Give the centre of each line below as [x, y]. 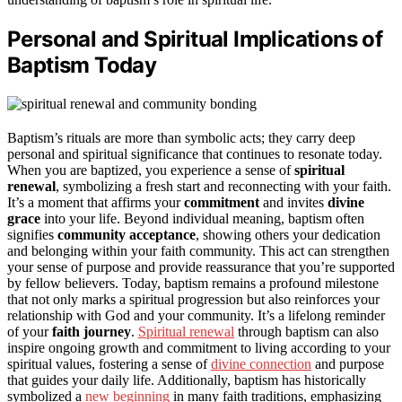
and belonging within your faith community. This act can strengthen [198, 251]
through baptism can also [306, 332]
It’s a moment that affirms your [96, 203]
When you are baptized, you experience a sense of [151, 170]
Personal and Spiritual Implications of [195, 39]
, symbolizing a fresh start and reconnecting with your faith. [223, 187]
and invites [293, 203]
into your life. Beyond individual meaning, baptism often [202, 219]
